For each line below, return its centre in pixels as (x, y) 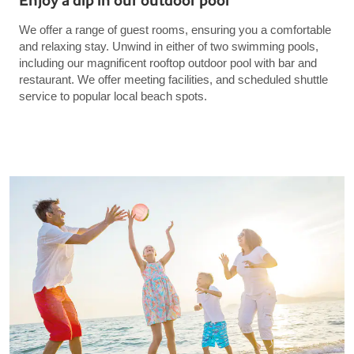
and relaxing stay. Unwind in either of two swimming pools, (169, 46)
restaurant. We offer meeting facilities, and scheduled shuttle (173, 79)
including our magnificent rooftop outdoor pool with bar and (168, 62)
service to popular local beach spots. (113, 96)
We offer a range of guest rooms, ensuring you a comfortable (175, 29)
